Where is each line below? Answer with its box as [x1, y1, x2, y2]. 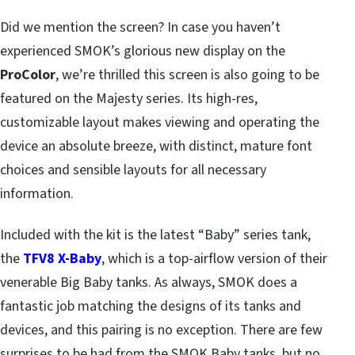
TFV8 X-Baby [23, 249, 101, 269]
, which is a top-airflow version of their [101, 249, 327, 269]
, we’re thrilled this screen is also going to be [55, 65, 319, 86]
